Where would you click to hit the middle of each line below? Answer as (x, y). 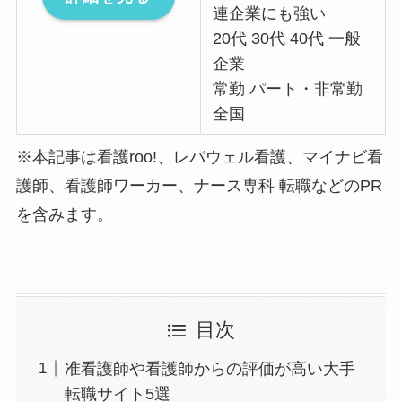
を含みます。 (64, 215)
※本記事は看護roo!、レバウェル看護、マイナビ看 (199, 157)
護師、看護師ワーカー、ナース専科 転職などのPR (199, 186)
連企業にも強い (270, 14)
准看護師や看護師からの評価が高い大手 (210, 368)
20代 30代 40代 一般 (287, 39)
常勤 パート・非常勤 (288, 89)
